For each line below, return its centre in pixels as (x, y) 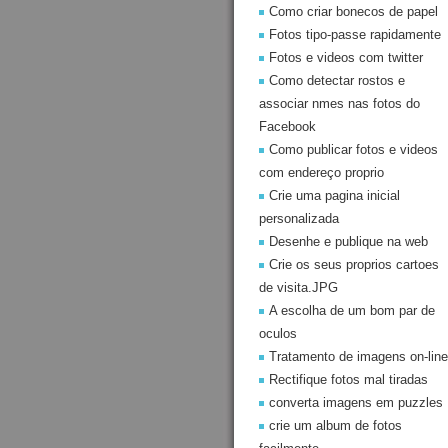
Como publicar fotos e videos (353, 149)
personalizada (299, 218)
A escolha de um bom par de (352, 310)
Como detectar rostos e (337, 80)
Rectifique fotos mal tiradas (348, 379)
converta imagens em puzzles (356, 402)
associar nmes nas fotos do (339, 103)
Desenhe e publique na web (348, 241)
